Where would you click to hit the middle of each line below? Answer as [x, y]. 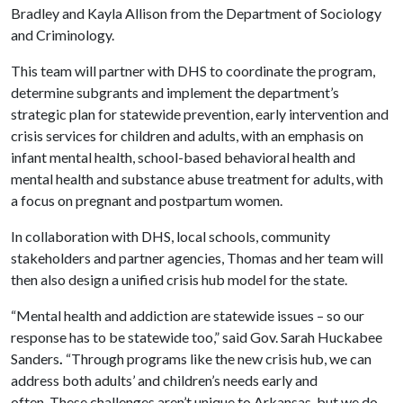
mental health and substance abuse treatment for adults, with [197, 179]
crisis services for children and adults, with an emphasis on [187, 135]
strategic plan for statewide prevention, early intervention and [200, 114]
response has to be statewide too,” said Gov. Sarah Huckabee [197, 337]
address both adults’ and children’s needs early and [164, 380]
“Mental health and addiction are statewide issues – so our [188, 315]
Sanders [35, 358]
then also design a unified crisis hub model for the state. [179, 279]
